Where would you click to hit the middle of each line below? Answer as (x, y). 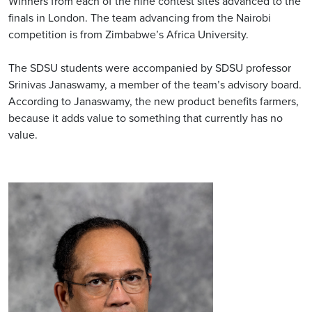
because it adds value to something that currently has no (146, 118)
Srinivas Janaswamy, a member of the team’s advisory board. (155, 85)
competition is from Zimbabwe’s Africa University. (128, 35)
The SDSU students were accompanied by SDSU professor (150, 68)
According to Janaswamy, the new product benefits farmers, (154, 102)
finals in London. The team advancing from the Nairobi (140, 18)
